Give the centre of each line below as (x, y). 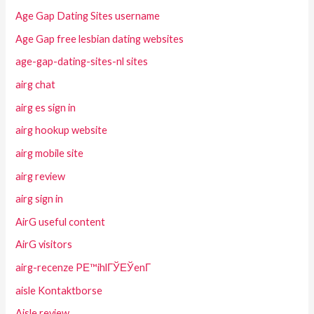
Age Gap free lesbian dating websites (100, 39)
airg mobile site (50, 153)
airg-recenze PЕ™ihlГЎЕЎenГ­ (83, 268)
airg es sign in (46, 107)
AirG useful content (61, 221)
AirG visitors (44, 245)
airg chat (36, 84)
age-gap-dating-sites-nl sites (82, 62)
